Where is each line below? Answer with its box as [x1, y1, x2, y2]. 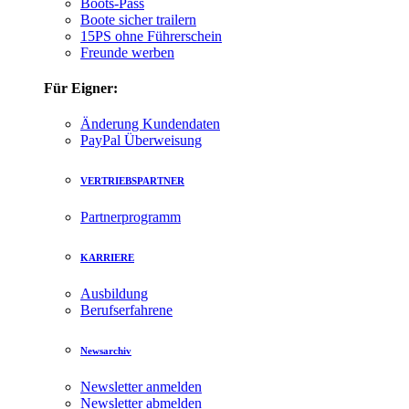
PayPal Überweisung [80, 132, 202, 149]
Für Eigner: [44, 80, 118, 97]
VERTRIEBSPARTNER [80, 175, 184, 187]
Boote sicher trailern [80, 11, 196, 27]
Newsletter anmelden [80, 379, 202, 395]
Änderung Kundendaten [80, 116, 220, 132]
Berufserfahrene [80, 302, 173, 319]
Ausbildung [80, 286, 148, 302]
